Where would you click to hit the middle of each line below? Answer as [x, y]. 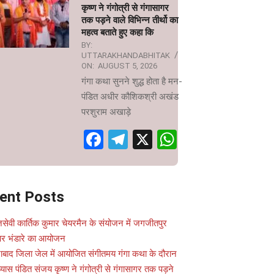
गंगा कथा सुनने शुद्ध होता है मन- [132, 81]
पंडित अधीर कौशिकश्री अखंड [130, 97]
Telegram [167, 139]
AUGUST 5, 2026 [128, 66]
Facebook [144, 139]
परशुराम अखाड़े [106, 112]
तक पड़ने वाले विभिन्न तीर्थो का [130, 20]
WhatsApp [221, 139]
